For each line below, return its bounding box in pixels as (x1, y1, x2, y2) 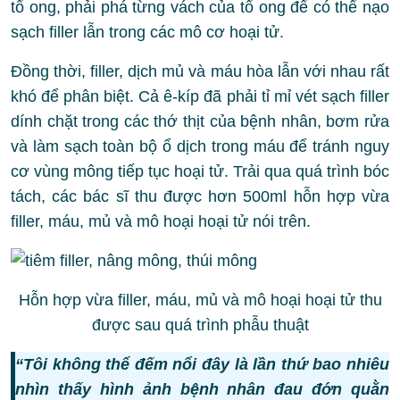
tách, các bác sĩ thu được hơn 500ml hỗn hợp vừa (11, 187, 389, 206)
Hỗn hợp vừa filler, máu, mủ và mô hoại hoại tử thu (18, 291, 382, 310)
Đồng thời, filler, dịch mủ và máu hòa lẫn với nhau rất (11, 62, 389, 81)
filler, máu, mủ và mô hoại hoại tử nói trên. (11, 212, 311, 231)
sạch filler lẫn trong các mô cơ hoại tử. (11, 23, 284, 42)
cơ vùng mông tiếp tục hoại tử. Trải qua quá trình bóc (11, 162, 389, 181)
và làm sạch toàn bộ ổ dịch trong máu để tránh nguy (11, 137, 389, 156)
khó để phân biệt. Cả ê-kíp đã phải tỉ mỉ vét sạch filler (11, 87, 389, 106)
